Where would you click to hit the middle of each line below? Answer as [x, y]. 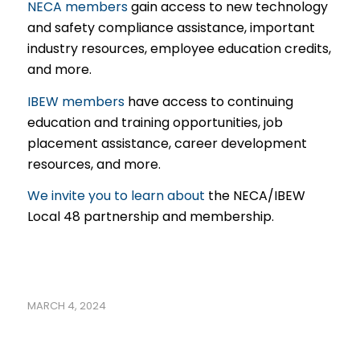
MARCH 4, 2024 [66, 306]
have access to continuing [209, 101]
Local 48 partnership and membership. [150, 217]
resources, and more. [94, 164]
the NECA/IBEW [255, 196]
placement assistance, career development [167, 143]
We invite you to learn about [116, 196]
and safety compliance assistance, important [171, 28]
